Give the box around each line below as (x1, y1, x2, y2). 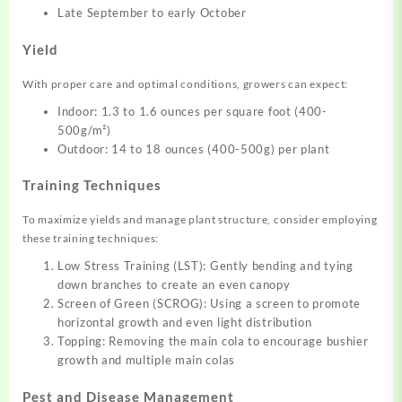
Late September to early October (57, 5, 247, 21)
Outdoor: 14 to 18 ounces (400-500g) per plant (57, 141, 330, 156)
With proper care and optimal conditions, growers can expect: (22, 76, 349, 91)
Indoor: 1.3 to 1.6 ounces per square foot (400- (57, 103, 328, 118)
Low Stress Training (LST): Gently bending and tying (57, 258, 354, 274)
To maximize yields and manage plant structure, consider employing (22, 213, 378, 227)
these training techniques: (22, 232, 160, 246)
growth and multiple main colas (57, 353, 235, 368)
